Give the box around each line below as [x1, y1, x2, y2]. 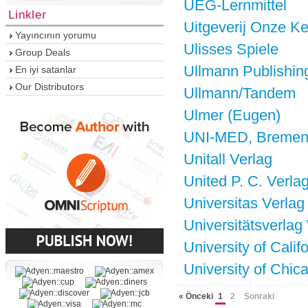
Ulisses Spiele [184, 41, 278, 58]
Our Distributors [15, 81, 84, 92]
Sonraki [244, 291, 274, 301]
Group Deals [15, 47, 70, 58]
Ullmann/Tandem [184, 85, 296, 102]
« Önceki [179, 291, 213, 301]
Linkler [8, 8, 47, 21]
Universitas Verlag [184, 195, 305, 212]
